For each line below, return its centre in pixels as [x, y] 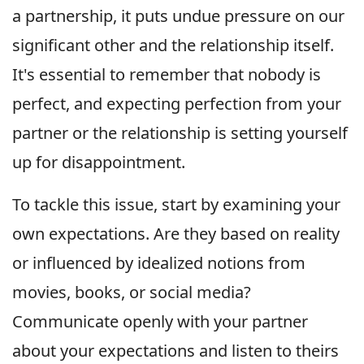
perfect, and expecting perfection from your [177, 103]
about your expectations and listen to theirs [175, 350]
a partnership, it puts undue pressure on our [178, 15]
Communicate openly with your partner [160, 321]
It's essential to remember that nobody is [167, 74]
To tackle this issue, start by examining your [176, 204]
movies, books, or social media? [132, 292]
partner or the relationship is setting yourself [180, 132]
